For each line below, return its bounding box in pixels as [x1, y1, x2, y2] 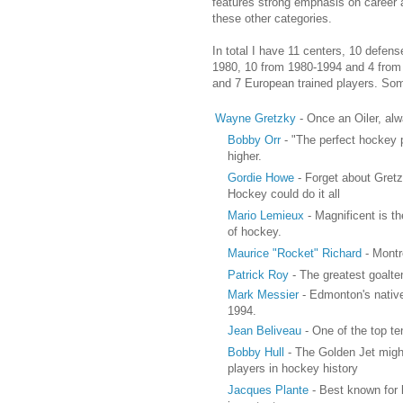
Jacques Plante [227, 382, 309, 397]
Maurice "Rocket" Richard [227, 246, 362, 260]
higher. [227, 148, 262, 163]
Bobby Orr [227, 132, 281, 147]
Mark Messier [227, 287, 299, 301]
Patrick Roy [227, 267, 289, 282]
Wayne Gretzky [214, 111, 296, 125]
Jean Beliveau [227, 323, 301, 337]
